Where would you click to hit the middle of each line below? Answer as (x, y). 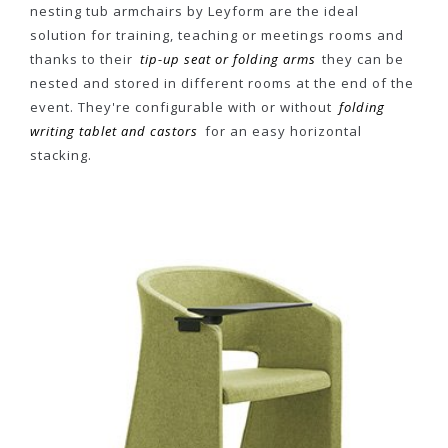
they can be (361, 59)
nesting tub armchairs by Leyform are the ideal (194, 11)
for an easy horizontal (281, 131)
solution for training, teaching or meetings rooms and (217, 35)
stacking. (61, 155)
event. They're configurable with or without (183, 107)
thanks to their (83, 59)
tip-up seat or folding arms (227, 59)
